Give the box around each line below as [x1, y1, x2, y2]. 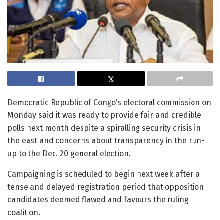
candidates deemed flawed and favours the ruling [7, 195, 189, 205]
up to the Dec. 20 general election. [7, 149, 131, 159]
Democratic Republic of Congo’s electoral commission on [7, 98, 211, 108]
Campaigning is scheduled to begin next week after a [7, 169, 200, 179]
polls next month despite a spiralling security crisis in [7, 123, 201, 133]
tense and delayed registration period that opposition [7, 182, 204, 192]
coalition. [7, 208, 40, 218]
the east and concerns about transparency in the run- [7, 136, 205, 146]
